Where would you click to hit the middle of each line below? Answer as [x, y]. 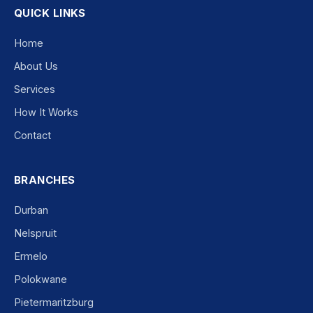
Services [35, 89]
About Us [36, 66]
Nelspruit [35, 233]
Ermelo [31, 256]
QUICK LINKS [50, 13]
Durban [31, 210]
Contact [32, 136]
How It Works [46, 112]
